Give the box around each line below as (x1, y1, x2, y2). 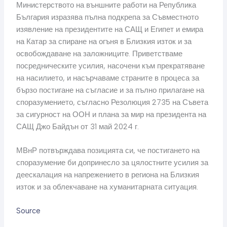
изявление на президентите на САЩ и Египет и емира (16, 24, 203, 34)
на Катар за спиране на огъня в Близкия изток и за (16, 36, 192, 46)
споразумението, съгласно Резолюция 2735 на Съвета (16, 97, 208, 107)
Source (16, 206, 41, 216)
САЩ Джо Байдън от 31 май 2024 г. (16, 122, 139, 131)
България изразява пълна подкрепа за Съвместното (16, 12, 199, 22)
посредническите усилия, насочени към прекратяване (16, 61, 205, 70)
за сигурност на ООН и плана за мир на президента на (16, 109, 206, 119)
